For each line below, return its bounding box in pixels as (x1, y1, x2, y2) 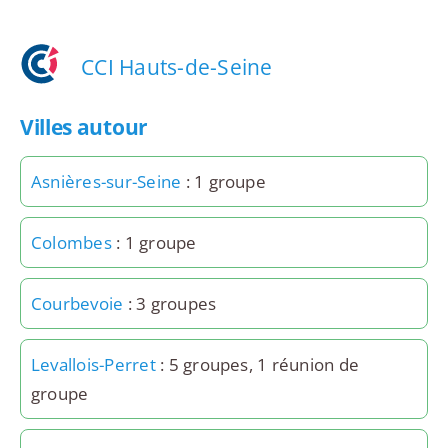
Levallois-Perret (30, 353, 156, 377)
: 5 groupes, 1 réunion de (155, 353, 360, 377)
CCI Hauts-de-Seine (81, 52, 273, 81)
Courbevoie (30, 292, 124, 316)
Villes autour (19, 113, 148, 142)
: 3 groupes (123, 292, 217, 316)
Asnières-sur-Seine (30, 170, 182, 194)
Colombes (30, 231, 112, 255)
